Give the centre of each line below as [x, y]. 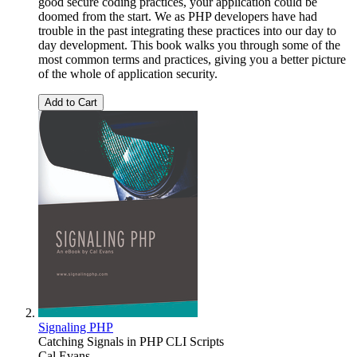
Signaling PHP [76, 327]
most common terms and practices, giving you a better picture [192, 59]
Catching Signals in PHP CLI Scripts [131, 341]
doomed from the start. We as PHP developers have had [178, 16]
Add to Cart [71, 102]
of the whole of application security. [128, 73]
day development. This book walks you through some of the [189, 45]
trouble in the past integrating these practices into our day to [187, 30]
